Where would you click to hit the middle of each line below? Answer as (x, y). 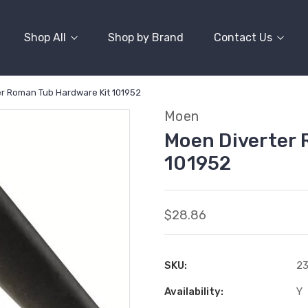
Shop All (45, 37)
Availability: (194, 291)
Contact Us (243, 37)
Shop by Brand (146, 37)
